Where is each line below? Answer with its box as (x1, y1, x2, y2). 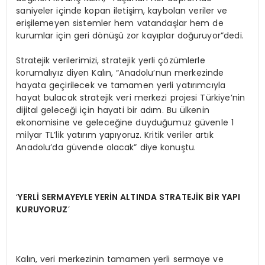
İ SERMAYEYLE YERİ (36, 191, 112, 203)
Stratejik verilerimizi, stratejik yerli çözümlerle (16, 54, 205, 67)
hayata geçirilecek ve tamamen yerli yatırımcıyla (16, 79, 226, 92)
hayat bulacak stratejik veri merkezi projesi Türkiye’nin (16, 92, 245, 104)
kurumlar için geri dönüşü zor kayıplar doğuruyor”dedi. (16, 30, 244, 42)
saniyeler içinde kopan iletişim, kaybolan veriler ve (16, 5, 228, 17)
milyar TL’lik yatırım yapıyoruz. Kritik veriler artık (16, 129, 214, 141)
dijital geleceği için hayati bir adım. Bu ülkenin (16, 104, 209, 117)
